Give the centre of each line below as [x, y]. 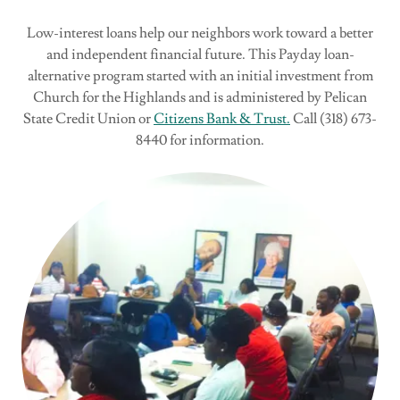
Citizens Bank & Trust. [222, 118]
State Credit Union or [88, 118]
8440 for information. [200, 140]
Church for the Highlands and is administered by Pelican [200, 97]
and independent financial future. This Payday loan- [200, 54]
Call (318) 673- [333, 118]
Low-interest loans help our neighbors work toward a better [200, 33]
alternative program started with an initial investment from [200, 75]
